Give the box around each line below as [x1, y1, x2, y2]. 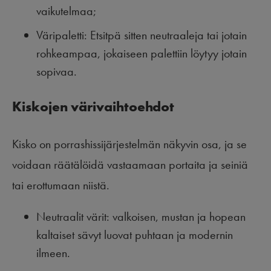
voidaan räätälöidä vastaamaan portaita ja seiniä [12, 157, 248, 173]
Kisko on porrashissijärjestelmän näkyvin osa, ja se [12, 136, 247, 152]
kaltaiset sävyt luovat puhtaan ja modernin [36, 227, 233, 243]
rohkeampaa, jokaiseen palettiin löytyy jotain [36, 45, 247, 61]
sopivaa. [36, 63, 77, 79]
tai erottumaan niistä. [12, 177, 109, 194]
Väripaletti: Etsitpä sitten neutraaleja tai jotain [36, 27, 247, 43]
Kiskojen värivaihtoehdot [12, 98, 174, 116]
